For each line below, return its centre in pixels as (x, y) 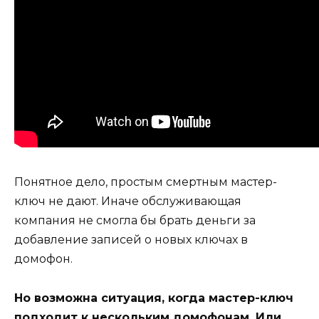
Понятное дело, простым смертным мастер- (146, 182)
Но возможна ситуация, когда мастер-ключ (154, 298)
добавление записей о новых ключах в (131, 240)
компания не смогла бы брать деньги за (135, 221)
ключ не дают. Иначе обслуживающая (128, 202)
